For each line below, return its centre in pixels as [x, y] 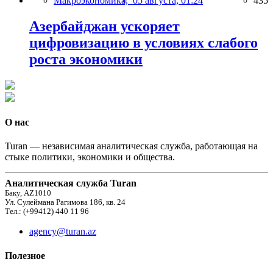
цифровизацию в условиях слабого [144, 42]
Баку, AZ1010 [28, 193]
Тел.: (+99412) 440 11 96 [47, 212]
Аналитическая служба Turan [71, 183]
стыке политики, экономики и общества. [90, 157]
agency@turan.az [63, 232]
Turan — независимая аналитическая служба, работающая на [131, 146]
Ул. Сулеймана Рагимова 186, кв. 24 [65, 203]
